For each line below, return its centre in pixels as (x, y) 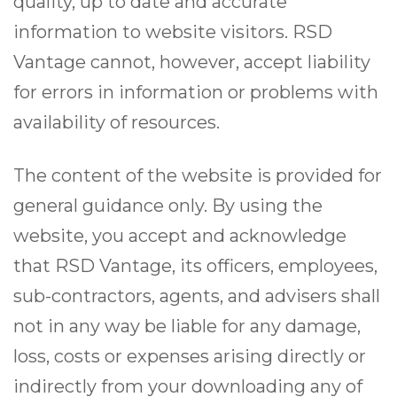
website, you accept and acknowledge (180, 236)
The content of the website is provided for (198, 176)
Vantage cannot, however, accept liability (192, 62)
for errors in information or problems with (196, 93)
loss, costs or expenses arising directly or (190, 357)
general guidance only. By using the (168, 206)
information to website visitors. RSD (173, 32)
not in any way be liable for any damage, (187, 327)
